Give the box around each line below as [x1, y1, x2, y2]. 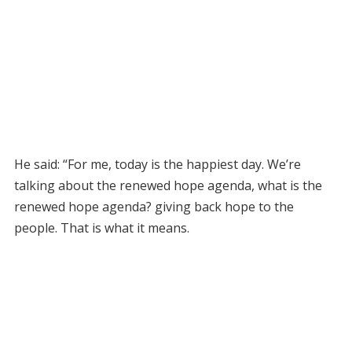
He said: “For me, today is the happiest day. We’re [13, 155, 301, 173]
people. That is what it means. [13, 218, 189, 236]
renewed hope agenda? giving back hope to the [13, 197, 294, 215]
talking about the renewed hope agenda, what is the [13, 176, 322, 194]
